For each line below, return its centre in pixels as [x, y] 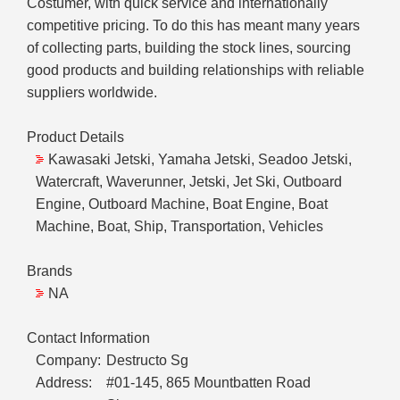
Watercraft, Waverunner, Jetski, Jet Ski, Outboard [189, 182]
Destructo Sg [147, 361]
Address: [64, 383]
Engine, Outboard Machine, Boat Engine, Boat [182, 204]
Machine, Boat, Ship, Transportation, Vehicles [179, 227]
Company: [68, 361]
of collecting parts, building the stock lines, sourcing [189, 48]
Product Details [75, 137]
